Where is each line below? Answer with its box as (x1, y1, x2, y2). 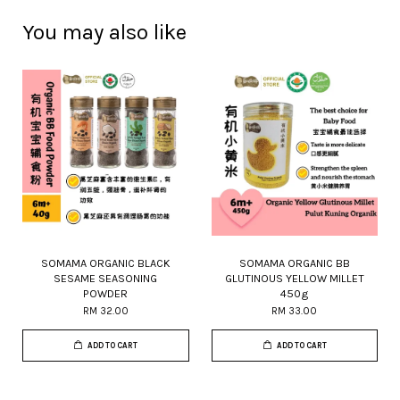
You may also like (22, 20, 187, 45)
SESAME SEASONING (54, 271, 158, 285)
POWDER (83, 287, 129, 300)
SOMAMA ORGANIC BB (238, 256, 350, 270)
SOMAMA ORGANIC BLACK (40, 256, 171, 270)
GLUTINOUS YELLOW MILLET (224, 271, 364, 285)
